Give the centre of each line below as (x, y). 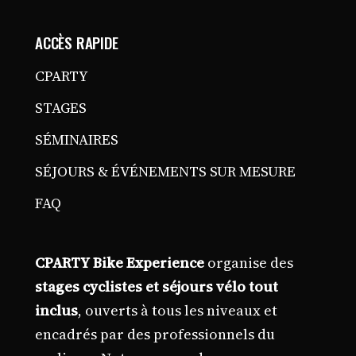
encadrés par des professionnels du (155, 334)
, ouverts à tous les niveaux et (178, 310)
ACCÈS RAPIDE (77, 42)
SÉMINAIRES (77, 139)
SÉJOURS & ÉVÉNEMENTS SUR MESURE (165, 171)
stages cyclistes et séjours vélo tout (157, 286)
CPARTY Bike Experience (120, 263)
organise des (249, 263)
